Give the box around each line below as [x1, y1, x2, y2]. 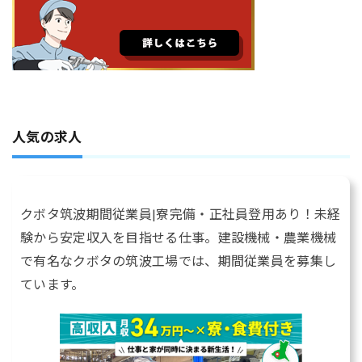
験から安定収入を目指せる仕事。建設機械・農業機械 [20, 229, 337, 245]
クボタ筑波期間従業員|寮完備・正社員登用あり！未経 [20, 206, 341, 221]
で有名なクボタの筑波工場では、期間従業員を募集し [20, 253, 337, 268]
